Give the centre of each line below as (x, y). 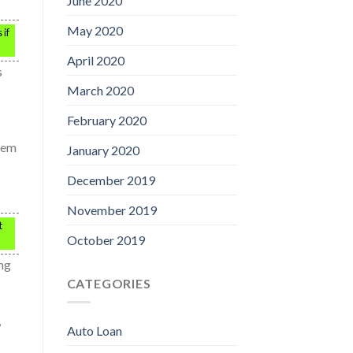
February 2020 (106, 120)
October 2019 (106, 240)
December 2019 (111, 180)
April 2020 (95, 60)
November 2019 (111, 210)
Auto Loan (94, 331)
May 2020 (95, 30)
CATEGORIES (109, 283)
